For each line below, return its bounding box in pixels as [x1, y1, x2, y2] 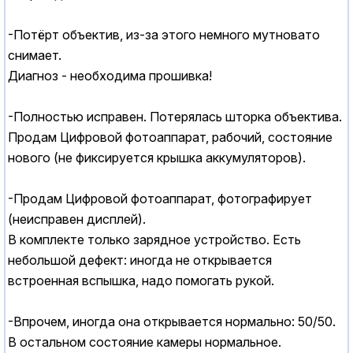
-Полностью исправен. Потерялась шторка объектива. [8, 109, 342, 125]
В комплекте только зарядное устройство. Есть [8, 232, 301, 248]
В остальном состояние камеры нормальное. [8, 334, 281, 351]
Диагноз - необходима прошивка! [8, 68, 212, 84]
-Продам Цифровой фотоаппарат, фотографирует [8, 191, 312, 207]
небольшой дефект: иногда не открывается [8, 252, 272, 269]
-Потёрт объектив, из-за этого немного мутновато [8, 27, 320, 43]
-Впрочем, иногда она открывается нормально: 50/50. [8, 314, 336, 330]
